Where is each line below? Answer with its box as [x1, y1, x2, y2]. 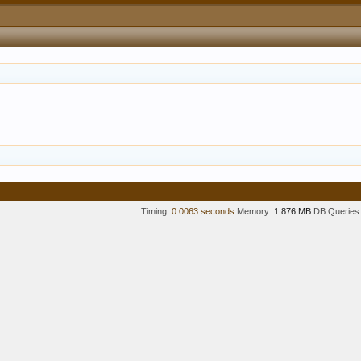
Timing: [140, 206, 169, 216]
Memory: [236, 206, 272, 216]
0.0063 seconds [171, 206, 234, 216]
